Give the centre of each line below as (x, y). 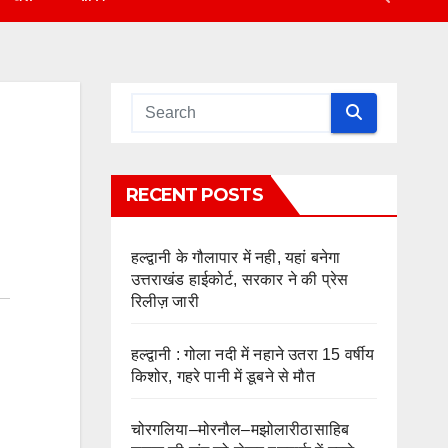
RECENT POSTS (194, 194)
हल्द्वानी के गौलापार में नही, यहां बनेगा (235, 257)
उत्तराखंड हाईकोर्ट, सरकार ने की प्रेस (239, 279)
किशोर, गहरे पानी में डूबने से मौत (222, 376)
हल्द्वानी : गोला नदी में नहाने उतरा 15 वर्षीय (252, 354)
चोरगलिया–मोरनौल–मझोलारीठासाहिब (240, 429)
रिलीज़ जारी (164, 301)
